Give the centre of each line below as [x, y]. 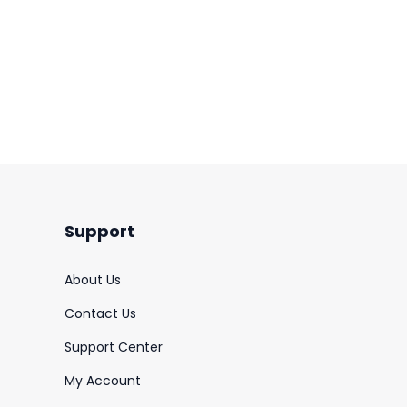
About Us [93, 280]
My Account [103, 381]
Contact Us [100, 313]
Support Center [114, 347]
